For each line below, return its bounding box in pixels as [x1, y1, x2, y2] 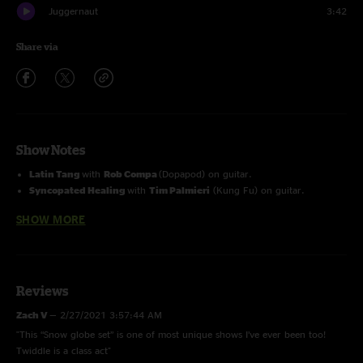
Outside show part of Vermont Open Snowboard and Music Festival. [29, 201, 329, 211]
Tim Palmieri [149, 185, 210, 195]
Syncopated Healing [29, 185, 127, 195]
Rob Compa [104, 169, 159, 179]
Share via [16, 41, 58, 52]
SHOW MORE [16, 213, 86, 225]
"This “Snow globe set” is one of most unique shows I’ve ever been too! [16, 329, 326, 340]
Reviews [16, 284, 68, 298]
